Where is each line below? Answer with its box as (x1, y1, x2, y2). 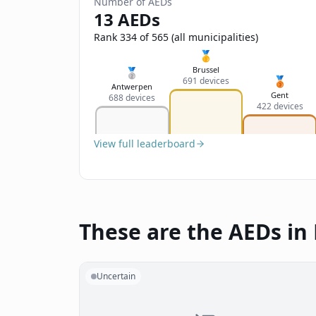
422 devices (256, 100, 303, 112)
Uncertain (97, 270, 135, 282)
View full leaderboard (94, 137, 195, 150)
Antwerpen (111, 81, 153, 92)
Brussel (193, 64, 219, 75)
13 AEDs (94, 8, 160, 31)
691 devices (183, 75, 229, 87)
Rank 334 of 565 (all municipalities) (94, 30, 258, 44)
